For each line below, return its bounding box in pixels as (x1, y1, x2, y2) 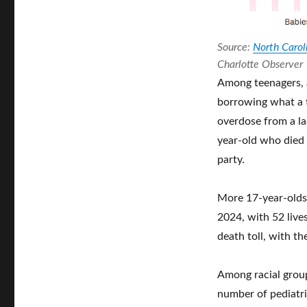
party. (217, 153, 245, 165)
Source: (217, 41, 253, 53)
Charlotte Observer (217, 58, 303, 70)
